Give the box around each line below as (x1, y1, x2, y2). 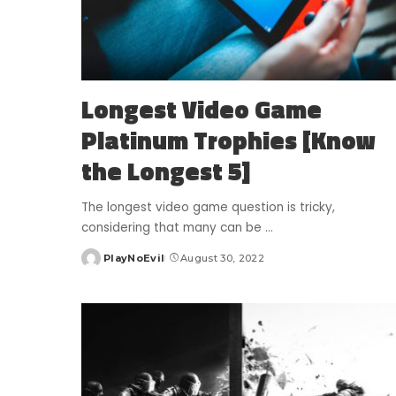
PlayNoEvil (103, 251, 165, 264)
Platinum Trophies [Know (81, 120, 376, 159)
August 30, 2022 (179, 251, 264, 264)
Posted (80, 258, 123, 271)
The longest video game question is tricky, (81, 198, 335, 216)
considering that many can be (81, 218, 265, 236)
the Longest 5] (81, 151, 250, 190)
